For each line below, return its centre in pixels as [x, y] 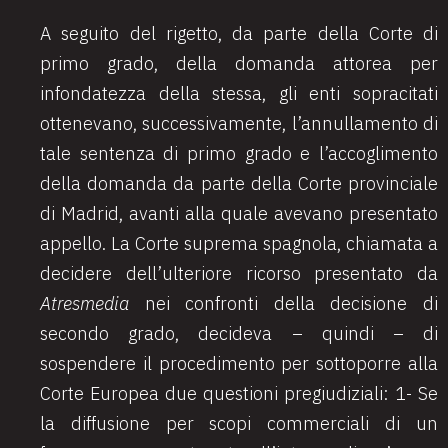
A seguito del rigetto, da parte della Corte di [239, 33]
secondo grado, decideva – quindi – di [239, 333]
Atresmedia [84, 303]
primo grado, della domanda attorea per [239, 63]
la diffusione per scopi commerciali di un [239, 423]
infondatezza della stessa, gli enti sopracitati [239, 93]
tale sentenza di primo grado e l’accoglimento [239, 153]
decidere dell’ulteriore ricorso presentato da [239, 273]
